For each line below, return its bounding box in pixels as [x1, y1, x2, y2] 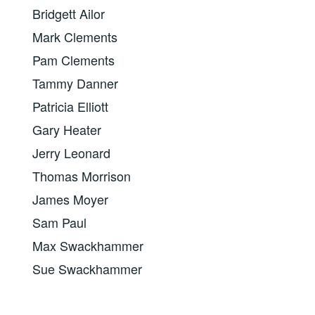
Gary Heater [32, 120, 102, 139]
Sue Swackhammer [32, 259, 143, 278]
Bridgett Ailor [32, 4, 105, 22]
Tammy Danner [32, 73, 119, 92]
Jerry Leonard [32, 143, 111, 162]
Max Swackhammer [32, 236, 144, 255]
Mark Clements [32, 27, 118, 46]
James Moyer [32, 189, 109, 208]
